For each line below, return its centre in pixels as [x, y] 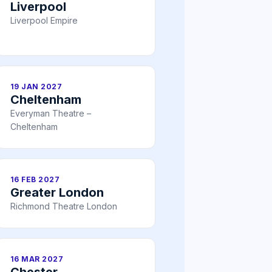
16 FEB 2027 [35, 179]
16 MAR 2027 [37, 259]
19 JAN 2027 [36, 86]
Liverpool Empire [44, 20]
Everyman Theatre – [51, 113]
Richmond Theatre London [64, 206]
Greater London [57, 192]
